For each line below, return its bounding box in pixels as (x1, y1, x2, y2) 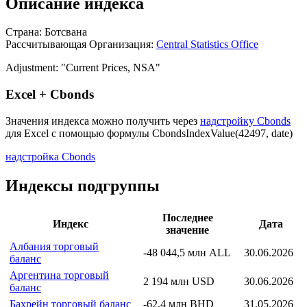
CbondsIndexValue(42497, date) (152, 127, 293, 139)
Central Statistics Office (156, 38, 258, 51)
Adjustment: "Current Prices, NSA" (5, 62, 160, 74)
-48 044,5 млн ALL (143, 246, 231, 258)
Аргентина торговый (10, 269, 109, 281)
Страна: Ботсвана (5, 26, 87, 38)
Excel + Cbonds (5, 87, 94, 102)
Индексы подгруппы (5, 176, 160, 195)
